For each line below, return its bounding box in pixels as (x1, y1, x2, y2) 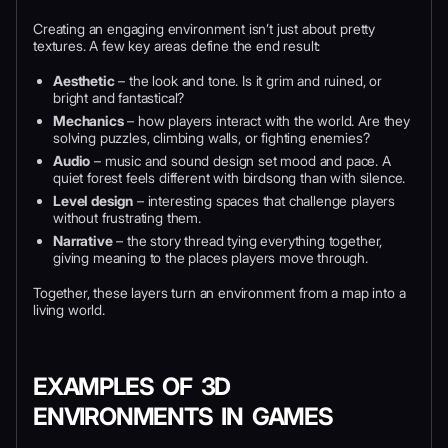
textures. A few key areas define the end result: (33, 37, 321, 55)
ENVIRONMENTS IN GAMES (33, 402, 333, 432)
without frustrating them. (53, 209, 201, 227)
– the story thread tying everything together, (112, 232, 383, 250)
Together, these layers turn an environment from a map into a (33, 284, 406, 302)
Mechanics (53, 112, 124, 130)
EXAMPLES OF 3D (33, 372, 231, 402)
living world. (33, 301, 105, 319)
